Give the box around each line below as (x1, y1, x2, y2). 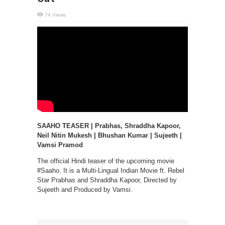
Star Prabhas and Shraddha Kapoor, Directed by (37, 176, 177, 184)
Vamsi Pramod (37, 141, 83, 149)
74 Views (45, 12, 66, 18)
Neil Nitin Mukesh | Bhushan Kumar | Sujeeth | (37, 132, 182, 139)
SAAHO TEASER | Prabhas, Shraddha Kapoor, (37, 122, 181, 130)
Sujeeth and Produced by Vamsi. (37, 186, 133, 193)
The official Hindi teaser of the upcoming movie (37, 157, 174, 165)
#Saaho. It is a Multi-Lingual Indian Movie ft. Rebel (37, 167, 184, 174)
